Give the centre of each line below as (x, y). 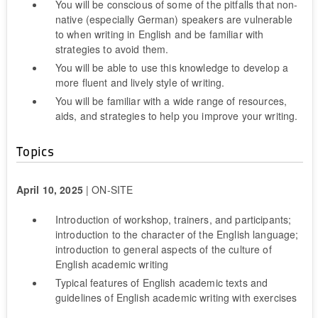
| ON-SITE (109, 189)
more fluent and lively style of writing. (140, 82)
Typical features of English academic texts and (161, 282)
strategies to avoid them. (112, 49)
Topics (35, 150)
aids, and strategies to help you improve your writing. (176, 115)
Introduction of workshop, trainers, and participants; (173, 219)
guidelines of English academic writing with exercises (176, 297)
